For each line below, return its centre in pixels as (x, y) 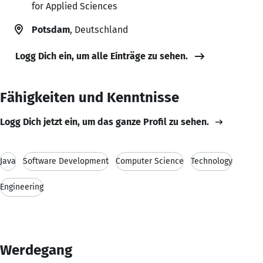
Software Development (66, 161)
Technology (212, 161)
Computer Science (150, 161)
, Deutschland (99, 29)
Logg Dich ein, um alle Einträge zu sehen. (102, 56)
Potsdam (51, 29)
